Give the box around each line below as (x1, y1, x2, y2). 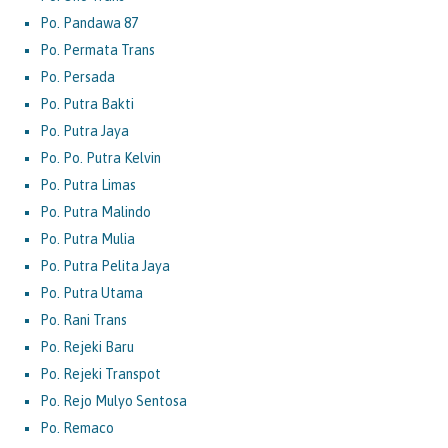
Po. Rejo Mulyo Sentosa (40, 392, 187, 409)
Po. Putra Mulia (40, 230, 135, 247)
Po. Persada (40, 68, 115, 85)
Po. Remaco (40, 419, 114, 436)
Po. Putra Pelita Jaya (40, 257, 170, 274)
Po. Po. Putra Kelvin (40, 149, 161, 166)
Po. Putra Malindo (40, 203, 151, 220)
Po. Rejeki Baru (40, 338, 134, 355)
